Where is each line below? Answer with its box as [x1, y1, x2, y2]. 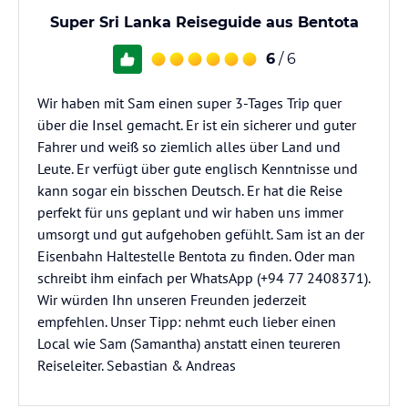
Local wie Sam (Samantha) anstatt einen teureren [37, 334, 341, 352]
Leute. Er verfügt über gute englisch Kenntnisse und [37, 159, 358, 178]
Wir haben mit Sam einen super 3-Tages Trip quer [37, 94, 342, 112]
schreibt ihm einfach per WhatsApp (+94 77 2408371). [37, 269, 370, 287]
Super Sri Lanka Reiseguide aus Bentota [49, 14, 359, 31]
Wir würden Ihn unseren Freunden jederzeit [37, 291, 306, 309]
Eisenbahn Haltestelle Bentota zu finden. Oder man [37, 247, 355, 265]
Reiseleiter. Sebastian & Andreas [37, 356, 236, 374]
